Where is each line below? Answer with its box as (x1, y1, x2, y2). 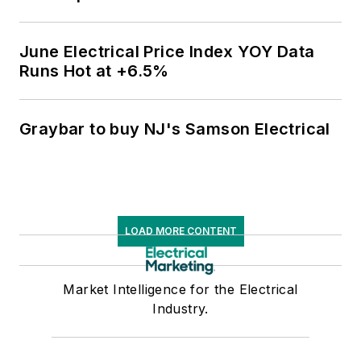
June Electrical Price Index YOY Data (19, 42, 315, 62)
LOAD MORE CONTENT (124, 225, 237, 238)
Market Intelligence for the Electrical (63, 281, 298, 298)
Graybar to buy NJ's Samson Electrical (19, 119, 330, 139)
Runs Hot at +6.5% (19, 61, 169, 81)
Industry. (152, 301, 209, 317)
